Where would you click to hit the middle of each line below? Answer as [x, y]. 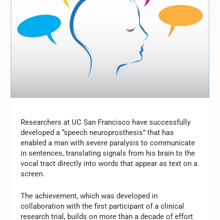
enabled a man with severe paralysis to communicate [108, 143]
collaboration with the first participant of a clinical [103, 206]
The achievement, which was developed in [89, 196]
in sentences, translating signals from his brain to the [108, 153]
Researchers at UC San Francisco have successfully [106, 122]
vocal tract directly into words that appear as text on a [109, 163]
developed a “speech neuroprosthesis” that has [97, 132]
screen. [33, 174]
